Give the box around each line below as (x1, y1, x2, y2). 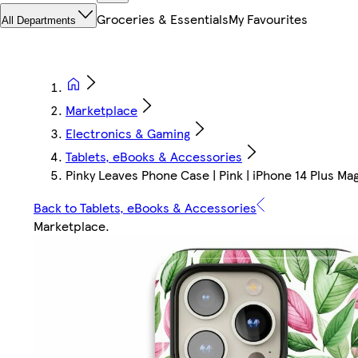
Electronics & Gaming (66, 124, 190, 143)
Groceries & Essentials (97, 10, 229, 29)
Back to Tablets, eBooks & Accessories (34, 198, 257, 217)
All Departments (2, 14, 76, 27)
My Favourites (229, 10, 308, 29)
